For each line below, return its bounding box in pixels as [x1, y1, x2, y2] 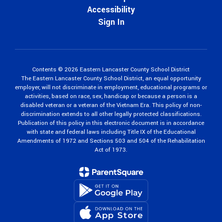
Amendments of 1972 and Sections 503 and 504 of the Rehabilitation [17, 136, 205, 145]
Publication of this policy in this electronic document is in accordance [18, 118, 204, 127]
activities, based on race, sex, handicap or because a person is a [25, 92, 197, 101]
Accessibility [87, 3, 135, 15]
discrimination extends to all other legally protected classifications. [20, 110, 202, 118]
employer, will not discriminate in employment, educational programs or [15, 83, 207, 92]
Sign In [98, 16, 124, 28]
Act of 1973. [95, 145, 127, 154]
